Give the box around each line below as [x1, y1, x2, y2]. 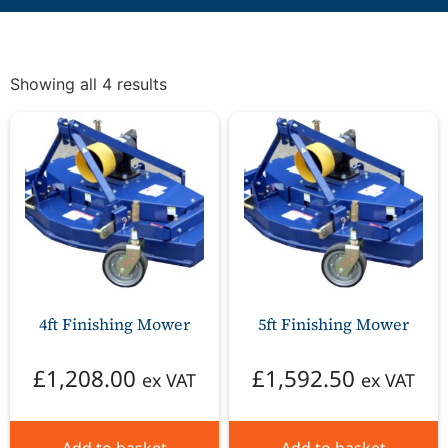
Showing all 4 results [10, 74, 167, 95]
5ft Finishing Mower [258, 313, 409, 336]
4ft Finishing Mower [39, 313, 190, 336]
